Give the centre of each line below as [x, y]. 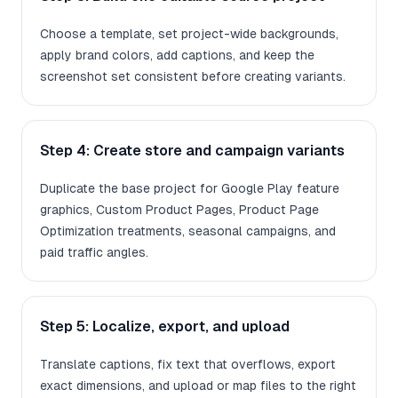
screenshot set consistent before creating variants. [193, 77]
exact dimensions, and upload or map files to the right [198, 386]
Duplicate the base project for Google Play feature [190, 189]
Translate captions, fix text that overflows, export [188, 365]
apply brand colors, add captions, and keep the [177, 56]
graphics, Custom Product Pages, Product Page [179, 210]
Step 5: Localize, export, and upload [165, 327]
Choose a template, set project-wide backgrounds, [189, 34]
